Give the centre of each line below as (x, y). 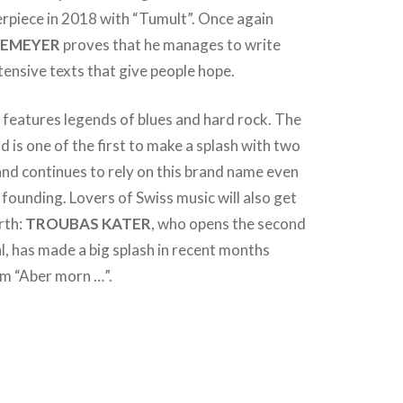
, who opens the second (229, 224)
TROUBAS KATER (89, 224)
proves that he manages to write (171, 44)
